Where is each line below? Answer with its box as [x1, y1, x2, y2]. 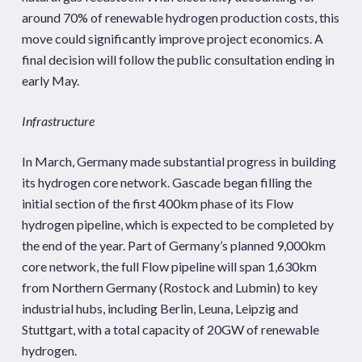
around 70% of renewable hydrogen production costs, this [21, 10, 339, 26]
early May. [21, 73, 79, 89]
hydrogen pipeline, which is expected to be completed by [21, 217, 334, 233]
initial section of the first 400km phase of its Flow [21, 196, 293, 212]
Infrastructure [21, 113, 95, 129]
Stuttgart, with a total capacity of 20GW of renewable [21, 322, 319, 338]
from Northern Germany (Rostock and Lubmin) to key [21, 280, 318, 296]
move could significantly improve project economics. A [21, 31, 323, 47]
